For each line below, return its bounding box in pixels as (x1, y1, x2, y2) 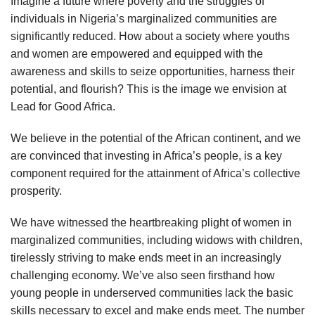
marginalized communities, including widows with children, (11, 234, 302, 246)
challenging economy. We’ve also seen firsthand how (11, 269, 275, 281)
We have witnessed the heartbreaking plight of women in (11, 217, 292, 229)
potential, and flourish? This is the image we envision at (11, 83, 286, 95)
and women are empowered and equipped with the (11, 48, 263, 60)
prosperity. (11, 185, 62, 197)
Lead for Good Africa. (11, 101, 115, 112)
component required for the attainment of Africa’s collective (11, 167, 300, 179)
